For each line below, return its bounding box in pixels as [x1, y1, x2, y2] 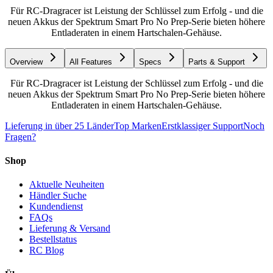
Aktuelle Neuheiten [29, 179, 104, 190]
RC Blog [29, 245, 64, 256]
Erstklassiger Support [161, 120, 243, 131]
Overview [10, 57, 43, 66]
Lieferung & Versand [29, 223, 110, 234]
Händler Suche [29, 190, 87, 201]
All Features [69, 57, 112, 66]
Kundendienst [29, 201, 83, 212]
